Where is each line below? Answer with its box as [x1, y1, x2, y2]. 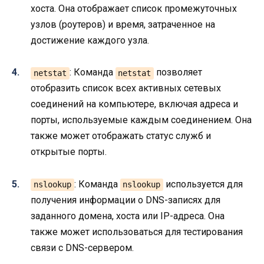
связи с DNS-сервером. [31, 242, 134, 253]
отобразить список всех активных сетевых [31, 82, 221, 94]
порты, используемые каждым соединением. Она [31, 114, 252, 126]
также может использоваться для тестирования [31, 226, 243, 237]
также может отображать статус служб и [31, 130, 211, 142]
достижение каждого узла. [31, 35, 149, 47]
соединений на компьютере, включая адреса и [31, 98, 238, 110]
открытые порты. [31, 146, 107, 158]
